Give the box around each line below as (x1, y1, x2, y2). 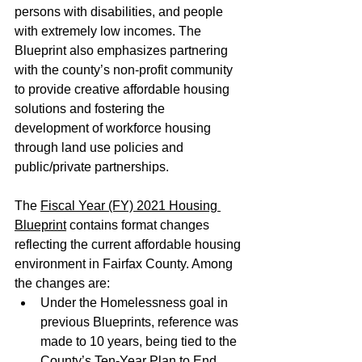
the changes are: (15, 276, 110, 290)
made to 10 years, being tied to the (40, 334, 240, 348)
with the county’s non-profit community (15, 62, 236, 77)
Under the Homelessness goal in (40, 295, 231, 309)
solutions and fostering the (15, 101, 168, 116)
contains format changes (66, 217, 213, 232)
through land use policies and (15, 140, 187, 154)
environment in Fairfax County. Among (15, 256, 236, 271)
